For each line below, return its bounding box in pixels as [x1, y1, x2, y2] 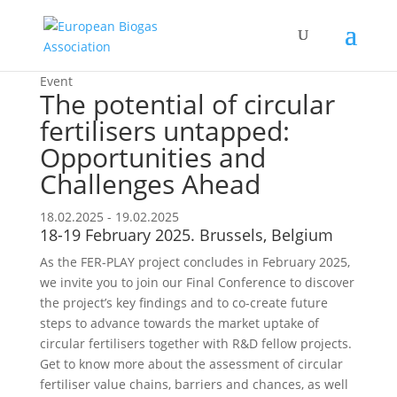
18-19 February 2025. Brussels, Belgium [39, 224, 333, 245]
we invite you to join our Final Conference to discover [39, 274, 354, 291]
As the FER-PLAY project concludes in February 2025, [39, 253, 350, 270]
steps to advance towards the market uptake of [39, 315, 319, 331]
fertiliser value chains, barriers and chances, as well [39, 376, 348, 393]
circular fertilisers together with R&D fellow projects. [39, 335, 352, 352]
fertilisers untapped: [39, 113, 290, 149]
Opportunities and [39, 139, 266, 175]
